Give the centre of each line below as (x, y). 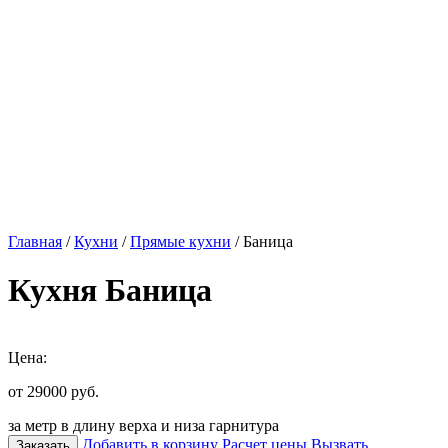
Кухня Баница (110, 290)
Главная (35, 241)
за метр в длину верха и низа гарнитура (143, 425)
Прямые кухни (180, 241)
